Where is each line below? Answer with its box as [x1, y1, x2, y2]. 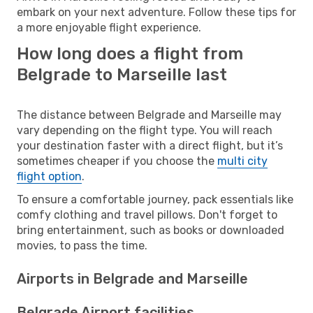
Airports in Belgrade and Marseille [17, 270, 248, 287]
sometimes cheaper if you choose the [17, 154, 217, 168]
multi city [217, 154, 268, 168]
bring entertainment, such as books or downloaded [17, 223, 284, 237]
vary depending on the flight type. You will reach [17, 123, 272, 137]
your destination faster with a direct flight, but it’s [17, 138, 283, 152]
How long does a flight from [17, 43, 243, 64]
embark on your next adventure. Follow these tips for [17, 5, 296, 19]
